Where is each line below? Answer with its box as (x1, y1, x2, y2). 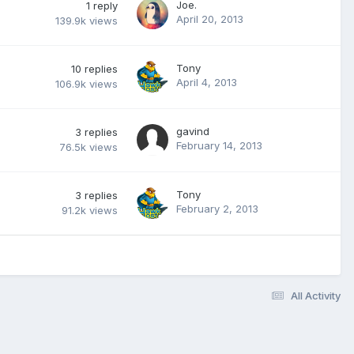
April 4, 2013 (176, 75, 237, 88)
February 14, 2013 (176, 138, 262, 152)
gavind (176, 124, 209, 137)
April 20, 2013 (176, 12, 243, 25)
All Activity (291, 288, 341, 302)
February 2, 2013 (176, 201, 258, 215)
